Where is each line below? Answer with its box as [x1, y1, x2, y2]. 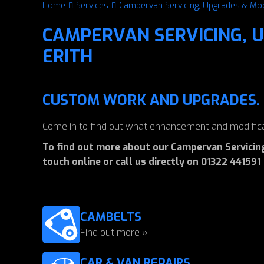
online [72, 156, 101, 168]
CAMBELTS [80, 209, 141, 225]
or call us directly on [101, 156, 201, 168]
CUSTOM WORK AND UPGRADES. [42, 91, 260, 110]
